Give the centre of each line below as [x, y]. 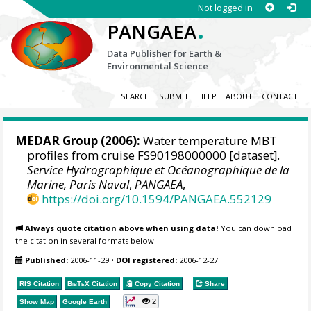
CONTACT [279, 96]
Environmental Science [158, 66]
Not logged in [225, 8]
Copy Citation [157, 283]
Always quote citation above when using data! [122, 228]
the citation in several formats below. [86, 240]
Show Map [37, 301]
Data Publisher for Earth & [165, 53]
